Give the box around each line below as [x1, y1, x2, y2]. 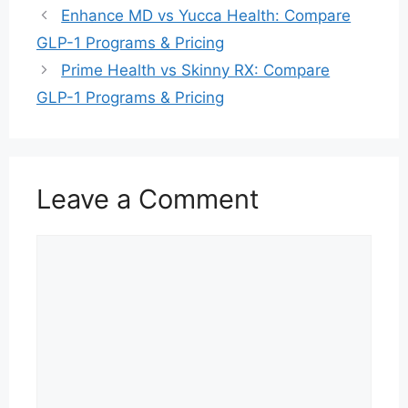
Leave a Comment [36, 183, 260, 215]
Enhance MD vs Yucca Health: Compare [61, 6, 352, 25]
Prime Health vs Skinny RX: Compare [61, 61, 331, 79]
